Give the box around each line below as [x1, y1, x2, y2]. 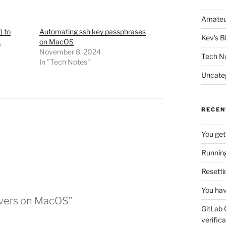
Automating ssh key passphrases [39, 27, 146, 36]
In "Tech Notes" [39, 58, 90, 67]
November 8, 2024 [39, 47, 101, 56]
